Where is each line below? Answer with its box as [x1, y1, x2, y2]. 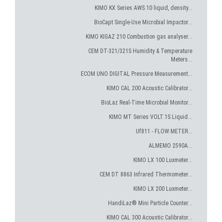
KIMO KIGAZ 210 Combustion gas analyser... [86, 33, 192, 40]
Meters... [171, 56, 192, 63]
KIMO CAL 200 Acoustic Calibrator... [107, 85, 192, 92]
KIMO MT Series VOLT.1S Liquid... [109, 113, 192, 120]
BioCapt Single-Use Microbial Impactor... [94, 19, 192, 26]
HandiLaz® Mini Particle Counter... [108, 200, 192, 207]
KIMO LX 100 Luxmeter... [133, 157, 192, 164]
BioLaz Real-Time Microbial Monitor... [101, 99, 192, 106]
